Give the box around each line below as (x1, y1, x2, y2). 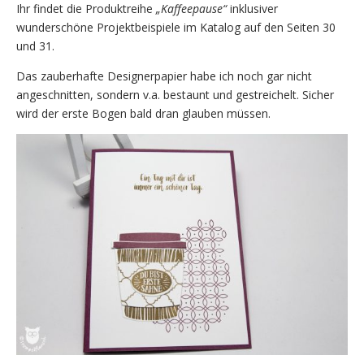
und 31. (16, 38, 54, 54)
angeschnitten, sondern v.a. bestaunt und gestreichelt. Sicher (16, 87, 334, 103)
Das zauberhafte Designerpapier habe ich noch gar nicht (16, 68, 312, 84)
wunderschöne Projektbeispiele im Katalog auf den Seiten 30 (16, 19, 336, 36)
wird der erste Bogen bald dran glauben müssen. (16, 106, 271, 122)
